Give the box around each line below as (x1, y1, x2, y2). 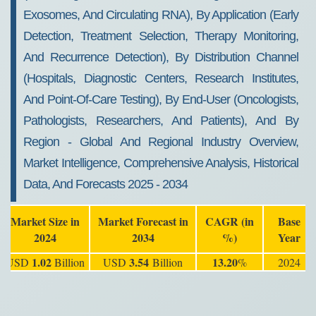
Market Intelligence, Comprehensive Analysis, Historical (23, 156, 298, 170)
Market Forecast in (97, 213, 188, 229)
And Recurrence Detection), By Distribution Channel (23, 50, 298, 64)
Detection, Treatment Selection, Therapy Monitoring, (23, 29, 298, 43)
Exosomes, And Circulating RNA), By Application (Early (23, 8, 298, 22)
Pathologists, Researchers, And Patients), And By (23, 114, 298, 128)
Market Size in (11, 213, 80, 229)
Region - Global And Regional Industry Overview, (23, 135, 298, 149)
